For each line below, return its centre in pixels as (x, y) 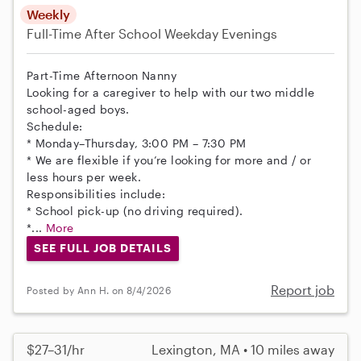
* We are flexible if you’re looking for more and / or (169, 160)
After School (123, 33)
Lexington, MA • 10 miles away (243, 350)
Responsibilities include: (96, 193)
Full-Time (56, 33)
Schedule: (55, 126)
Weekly (48, 14)
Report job (303, 290)
